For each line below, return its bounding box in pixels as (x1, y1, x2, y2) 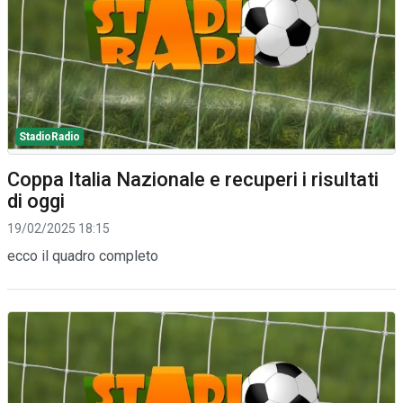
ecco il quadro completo (7, 246, 158, 264)
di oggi (7, 189, 65, 212)
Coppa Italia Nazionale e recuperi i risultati (7, 167, 379, 191)
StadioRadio (19, 130, 80, 143)
